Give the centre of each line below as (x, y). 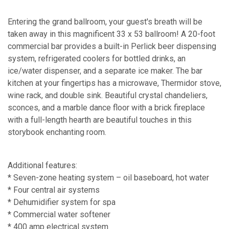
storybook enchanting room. (57, 132)
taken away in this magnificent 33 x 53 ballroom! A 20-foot (111, 34)
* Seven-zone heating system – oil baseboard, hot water (108, 177)
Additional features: (42, 165)
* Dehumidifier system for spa (62, 202)
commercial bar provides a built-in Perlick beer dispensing (112, 46)
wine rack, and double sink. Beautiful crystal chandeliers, (108, 95)
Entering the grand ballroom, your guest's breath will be (105, 21)
